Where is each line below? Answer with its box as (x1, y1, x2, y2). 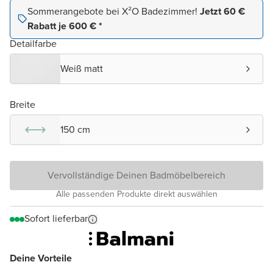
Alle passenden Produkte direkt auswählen (55, 188, 218, 201)
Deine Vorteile (10, 251, 72, 266)
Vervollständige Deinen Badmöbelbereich (48, 168, 225, 183)
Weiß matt (60, 62, 103, 76)
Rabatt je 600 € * (27, 19, 102, 34)
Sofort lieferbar (24, 211, 88, 226)
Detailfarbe (10, 37, 57, 51)
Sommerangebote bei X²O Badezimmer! (27, 4, 200, 19)
